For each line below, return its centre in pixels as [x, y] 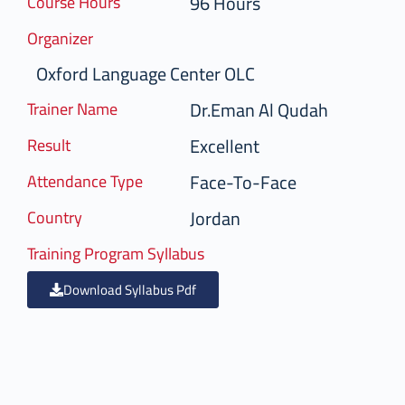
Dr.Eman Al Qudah [268, 109]
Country [64, 217]
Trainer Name [81, 108]
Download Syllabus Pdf [139, 289]
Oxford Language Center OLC [155, 73]
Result [58, 145]
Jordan [224, 218]
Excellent [234, 146]
